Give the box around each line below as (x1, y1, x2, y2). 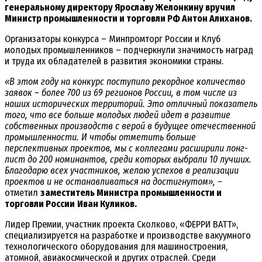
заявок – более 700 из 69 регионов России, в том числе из (5, 87, 237, 98)
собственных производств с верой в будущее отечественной (5, 120, 256, 132)
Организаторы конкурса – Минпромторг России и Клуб (5, 33, 220, 44)
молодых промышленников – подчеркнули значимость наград (5, 44, 253, 56)
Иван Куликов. (77, 198, 137, 209)
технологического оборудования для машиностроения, (5, 240, 227, 252)
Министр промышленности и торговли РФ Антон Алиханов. (5, 12, 254, 24)
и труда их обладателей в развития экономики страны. (5, 55, 226, 67)
